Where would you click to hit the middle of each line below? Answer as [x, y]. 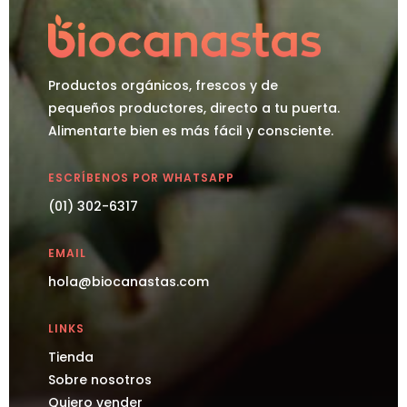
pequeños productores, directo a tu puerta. [194, 109]
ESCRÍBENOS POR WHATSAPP [141, 178]
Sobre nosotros [99, 380]
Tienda [70, 357]
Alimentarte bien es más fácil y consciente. [190, 131]
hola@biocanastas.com [128, 282]
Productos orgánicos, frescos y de [163, 86]
